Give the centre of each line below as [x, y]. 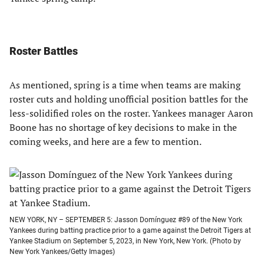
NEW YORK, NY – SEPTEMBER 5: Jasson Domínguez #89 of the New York [126, 220]
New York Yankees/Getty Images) [62, 252]
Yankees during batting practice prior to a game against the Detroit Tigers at [130, 230]
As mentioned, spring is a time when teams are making [125, 85]
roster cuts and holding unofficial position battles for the [129, 99]
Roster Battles [44, 51]
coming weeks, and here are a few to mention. [105, 141]
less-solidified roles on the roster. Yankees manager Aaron [131, 113]
